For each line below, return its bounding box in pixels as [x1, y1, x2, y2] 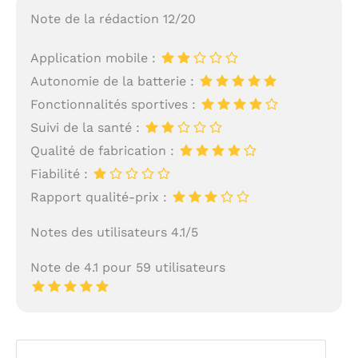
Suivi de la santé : [30, 119, 144, 135]
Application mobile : [30, 50, 160, 66]
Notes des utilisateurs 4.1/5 [30, 224, 198, 240]
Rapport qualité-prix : [30, 189, 171, 205]
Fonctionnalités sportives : [30, 96, 200, 112]
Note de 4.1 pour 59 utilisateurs [30, 259, 225, 275]
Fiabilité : [30, 165, 92, 181]
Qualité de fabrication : [30, 142, 178, 158]
